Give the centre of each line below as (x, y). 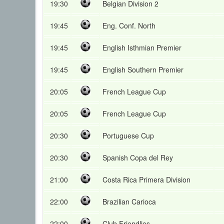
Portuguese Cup (128, 135)
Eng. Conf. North (129, 25)
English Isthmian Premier (142, 47)
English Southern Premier (143, 69)
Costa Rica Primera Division (146, 179)
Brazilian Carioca (129, 201)
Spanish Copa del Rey (138, 157)
